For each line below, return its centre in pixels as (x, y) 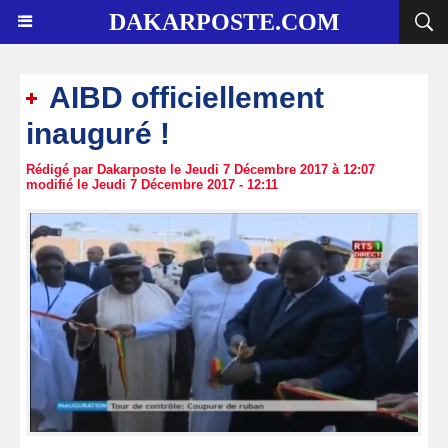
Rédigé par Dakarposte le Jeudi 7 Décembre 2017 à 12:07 (200, 169)
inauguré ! (98, 133)
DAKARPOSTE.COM (224, 22)
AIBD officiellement (183, 97)
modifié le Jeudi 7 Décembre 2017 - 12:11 (152, 184)
